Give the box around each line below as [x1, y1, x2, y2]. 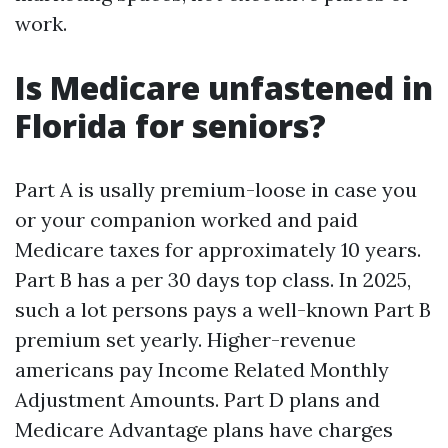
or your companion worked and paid [15, 207, 358, 232]
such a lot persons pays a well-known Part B [15, 297, 431, 322]
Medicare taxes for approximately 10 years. [15, 237, 421, 262]
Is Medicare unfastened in [15, 66, 433, 109]
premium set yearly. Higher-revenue [15, 327, 356, 352]
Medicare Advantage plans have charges [15, 417, 393, 442]
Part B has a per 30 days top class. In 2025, [15, 267, 411, 292]
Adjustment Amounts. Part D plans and [15, 387, 380, 412]
